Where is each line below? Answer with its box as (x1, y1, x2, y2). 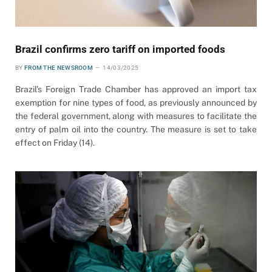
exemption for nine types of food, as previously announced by (15, 97, 257, 107)
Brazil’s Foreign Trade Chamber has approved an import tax (15, 84, 257, 94)
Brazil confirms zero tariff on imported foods (15, 42, 225, 55)
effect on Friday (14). (15, 137, 95, 148)
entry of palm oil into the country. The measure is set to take (15, 124, 257, 134)
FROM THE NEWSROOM (24, 64, 93, 71)
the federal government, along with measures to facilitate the (15, 110, 257, 121)
